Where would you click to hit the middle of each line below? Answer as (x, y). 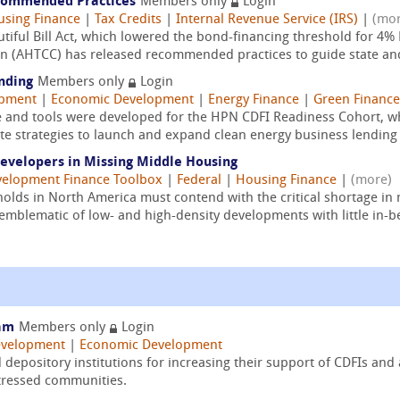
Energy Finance (254, 100)
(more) (371, 181)
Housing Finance (286, 181)
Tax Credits (128, 20)
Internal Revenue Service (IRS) (267, 20)
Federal (199, 181)
